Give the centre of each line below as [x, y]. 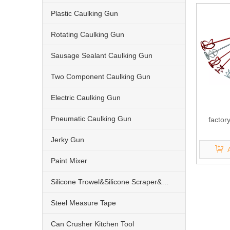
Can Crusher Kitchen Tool [92, 224]
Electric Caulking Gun [86, 98]
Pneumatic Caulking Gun [91, 119]
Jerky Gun [68, 140]
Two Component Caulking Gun [101, 76]
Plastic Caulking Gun [84, 13]
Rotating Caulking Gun [88, 34]
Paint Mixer [69, 161]
